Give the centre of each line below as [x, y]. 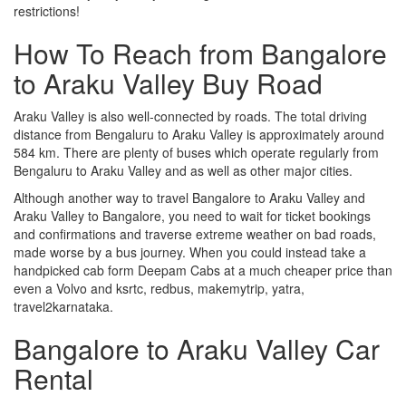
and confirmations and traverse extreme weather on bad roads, [195, 233]
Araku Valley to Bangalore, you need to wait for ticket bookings [192, 215]
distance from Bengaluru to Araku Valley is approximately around [199, 134]
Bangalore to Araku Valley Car [197, 348]
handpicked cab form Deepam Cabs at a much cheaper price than [203, 270]
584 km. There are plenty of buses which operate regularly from [196, 152]
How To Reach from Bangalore [200, 53]
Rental [53, 378]
